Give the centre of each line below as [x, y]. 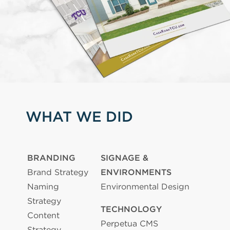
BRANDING [51, 158]
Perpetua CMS [129, 223]
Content [43, 215]
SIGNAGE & [124, 158]
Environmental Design [145, 186]
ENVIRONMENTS [136, 172]
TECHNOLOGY [131, 209]
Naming [43, 186]
